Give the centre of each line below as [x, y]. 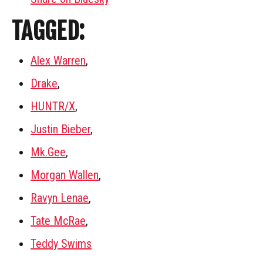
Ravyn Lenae [60, 198]
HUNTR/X [53, 106]
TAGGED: [48, 31]
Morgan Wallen [65, 175]
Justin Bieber [60, 129]
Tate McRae [58, 220]
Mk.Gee [48, 152]
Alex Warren [58, 60]
